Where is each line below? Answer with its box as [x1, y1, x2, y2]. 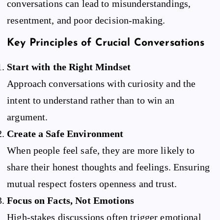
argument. [7, 111, 48, 122]
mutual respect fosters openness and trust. [7, 178, 177, 189]
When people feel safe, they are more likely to [7, 144, 195, 156]
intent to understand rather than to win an [7, 94, 174, 106]
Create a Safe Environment [7, 128, 124, 139]
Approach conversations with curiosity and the [7, 78, 196, 89]
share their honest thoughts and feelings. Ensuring [7, 161, 210, 172]
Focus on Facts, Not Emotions [7, 194, 135, 206]
